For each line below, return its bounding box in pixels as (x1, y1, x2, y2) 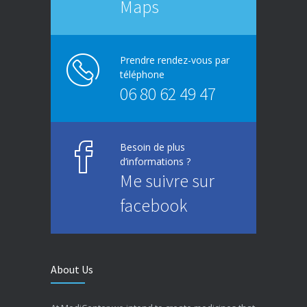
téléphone (120, 68, 164, 82)
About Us (51, 262, 93, 277)
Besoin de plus (120, 140, 185, 154)
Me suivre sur (120, 169, 214, 193)
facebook (120, 194, 188, 217)
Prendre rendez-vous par (120, 53, 230, 67)
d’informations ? (120, 155, 191, 169)
